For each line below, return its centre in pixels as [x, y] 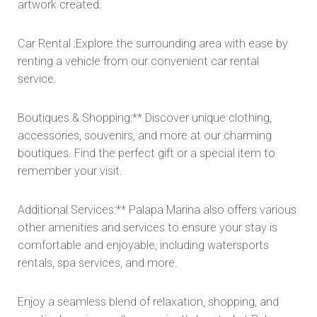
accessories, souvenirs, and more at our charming [145, 135]
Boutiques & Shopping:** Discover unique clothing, [145, 117]
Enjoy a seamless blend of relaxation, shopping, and [148, 301]
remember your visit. [70, 171]
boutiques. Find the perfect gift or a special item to [146, 153]
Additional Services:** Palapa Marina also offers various [157, 209]
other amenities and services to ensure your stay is [148, 227]
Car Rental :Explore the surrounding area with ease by [153, 43]
